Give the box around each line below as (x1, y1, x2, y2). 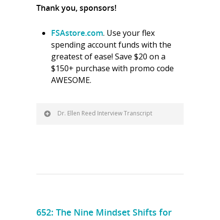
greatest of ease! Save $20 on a (51, 51, 165, 62)
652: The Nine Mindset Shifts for (36, 206, 172, 218)
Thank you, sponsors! (36, 2, 116, 13)
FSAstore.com (51, 27, 103, 38)
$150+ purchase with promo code (51, 63, 174, 74)
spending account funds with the (51, 39, 171, 50)
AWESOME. (51, 75, 91, 85)
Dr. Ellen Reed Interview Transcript (57, 109, 152, 117)
